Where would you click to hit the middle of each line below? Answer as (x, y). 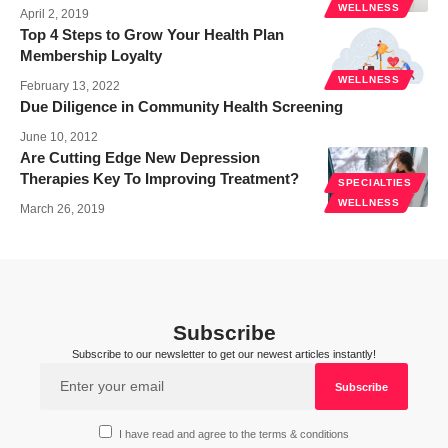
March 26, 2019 (62, 209)
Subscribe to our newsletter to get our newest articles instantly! (224, 354)
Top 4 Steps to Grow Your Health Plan (152, 35)
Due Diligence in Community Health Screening (181, 107)
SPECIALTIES (375, 183)
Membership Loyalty (91, 56)
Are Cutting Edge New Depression (140, 158)
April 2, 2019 (54, 14)
